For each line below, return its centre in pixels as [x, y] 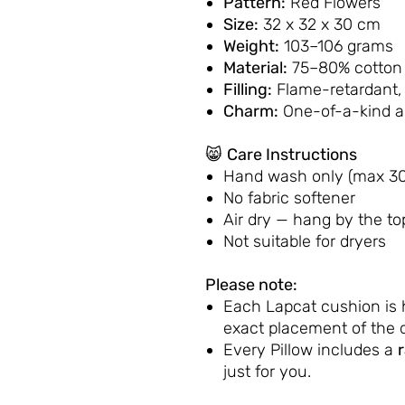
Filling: [248, 89]
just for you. [267, 372]
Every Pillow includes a [311, 350]
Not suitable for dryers [305, 241]
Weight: [251, 46]
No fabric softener [289, 198]
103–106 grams [336, 46]
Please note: [251, 285]
